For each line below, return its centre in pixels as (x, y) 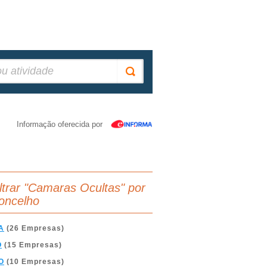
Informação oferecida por (60, 124)
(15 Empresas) (32, 245)
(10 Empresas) (34, 262)
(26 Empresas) (34, 228)
